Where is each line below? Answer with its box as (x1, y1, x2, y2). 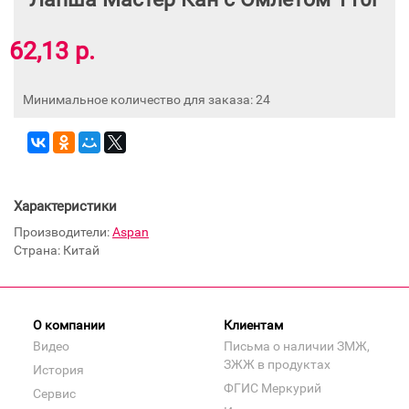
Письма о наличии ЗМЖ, (224, 338, 370, 353)
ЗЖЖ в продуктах (224, 356, 330, 372)
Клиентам (224, 317, 283, 332)
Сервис (33, 385, 76, 401)
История (33, 362, 84, 377)
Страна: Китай (14, 242, 100, 257)
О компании (33, 317, 105, 332)
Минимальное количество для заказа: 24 (23, 91, 270, 107)
